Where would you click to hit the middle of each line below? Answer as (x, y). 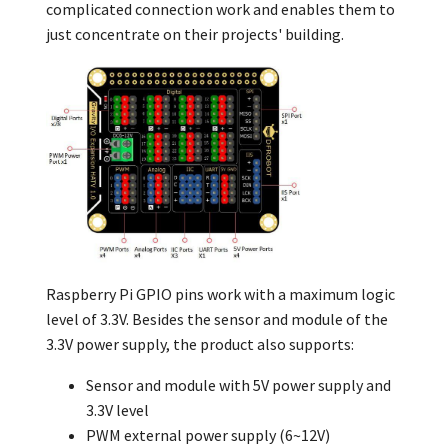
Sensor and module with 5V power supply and (238, 385)
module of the (339, 319)
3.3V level (117, 410)
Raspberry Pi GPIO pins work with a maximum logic (220, 294)
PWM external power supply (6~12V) (208, 435)
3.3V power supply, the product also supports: (200, 344)
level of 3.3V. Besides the (128, 319)
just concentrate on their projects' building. (195, 33)
